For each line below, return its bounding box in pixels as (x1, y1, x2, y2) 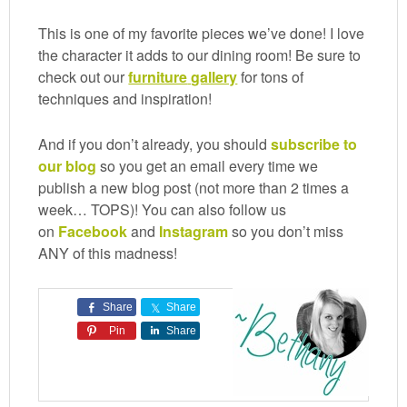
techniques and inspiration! (38, 88, 213, 110)
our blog (38, 155, 97, 177)
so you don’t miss (228, 221, 344, 243)
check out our (38, 66, 129, 88)
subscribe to (271, 134, 358, 155)
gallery (187, 66, 238, 88)
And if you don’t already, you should (38, 134, 272, 155)
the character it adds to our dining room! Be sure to (38, 45, 362, 66)
